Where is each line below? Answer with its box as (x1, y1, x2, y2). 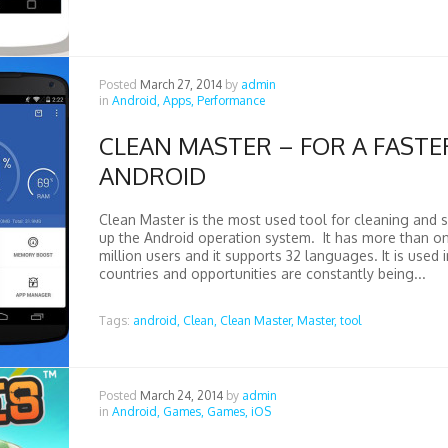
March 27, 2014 (139, 77, 222, 92)
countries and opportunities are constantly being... (98, 265, 426, 282)
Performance (196, 93, 265, 108)
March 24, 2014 (139, 388, 223, 403)
